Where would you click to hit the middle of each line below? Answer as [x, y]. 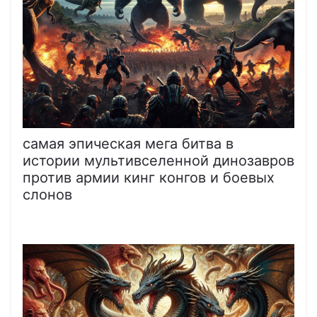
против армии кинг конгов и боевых [149, 177]
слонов [47, 194]
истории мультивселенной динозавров [158, 160]
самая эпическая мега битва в [128, 143]
